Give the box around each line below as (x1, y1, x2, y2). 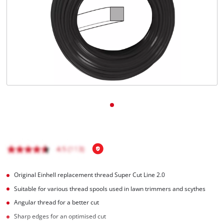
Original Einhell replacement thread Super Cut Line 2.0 (14, 170, 165, 178)
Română (29, 42, 48, 48)
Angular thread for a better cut (14, 198, 99, 206)
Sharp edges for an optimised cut (14, 212, 106, 220)
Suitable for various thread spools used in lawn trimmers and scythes (14, 184, 206, 192)
